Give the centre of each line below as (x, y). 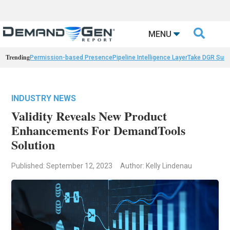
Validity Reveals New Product (89, 116)
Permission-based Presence (71, 58)
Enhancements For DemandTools (99, 130)
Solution (33, 145)
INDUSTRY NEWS (44, 99)
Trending (18, 57)
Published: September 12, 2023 (62, 166)
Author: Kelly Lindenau (156, 166)
